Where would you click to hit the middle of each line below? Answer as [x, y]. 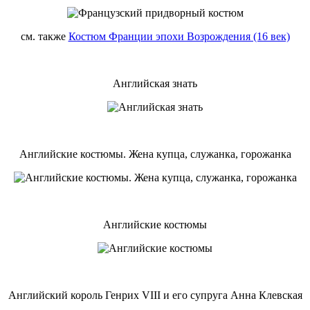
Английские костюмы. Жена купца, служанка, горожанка [155, 154]
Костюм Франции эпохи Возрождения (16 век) [179, 36]
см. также [44, 36]
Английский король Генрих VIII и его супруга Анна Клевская [155, 295]
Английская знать [155, 83]
